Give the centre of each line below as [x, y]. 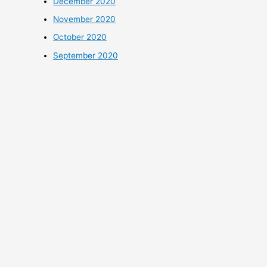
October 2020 [80, 37]
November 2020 [85, 19]
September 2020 [86, 55]
